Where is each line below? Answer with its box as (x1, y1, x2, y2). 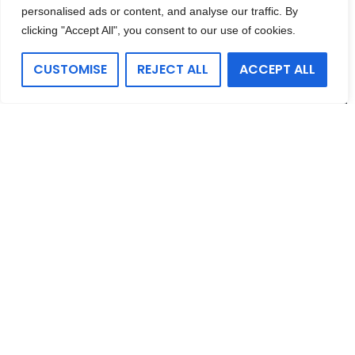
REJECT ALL (137, 60, 209, 78)
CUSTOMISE (33, 60, 108, 78)
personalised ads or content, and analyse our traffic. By (21, 5, 298, 17)
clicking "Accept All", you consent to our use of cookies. (21, 24, 296, 36)
